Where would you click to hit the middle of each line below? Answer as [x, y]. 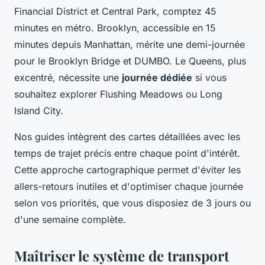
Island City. [39, 110]
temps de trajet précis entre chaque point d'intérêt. [127, 153]
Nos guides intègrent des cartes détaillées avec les [127, 136]
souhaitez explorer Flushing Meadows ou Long [118, 94]
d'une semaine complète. [70, 219]
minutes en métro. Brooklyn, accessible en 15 [115, 28]
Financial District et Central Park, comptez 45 [115, 11]
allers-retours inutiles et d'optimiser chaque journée [129, 186]
